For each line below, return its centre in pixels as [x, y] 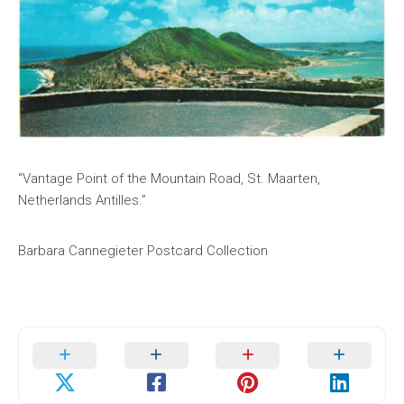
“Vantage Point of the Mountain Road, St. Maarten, [169, 179]
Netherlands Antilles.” [82, 201]
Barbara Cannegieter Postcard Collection [143, 251]
